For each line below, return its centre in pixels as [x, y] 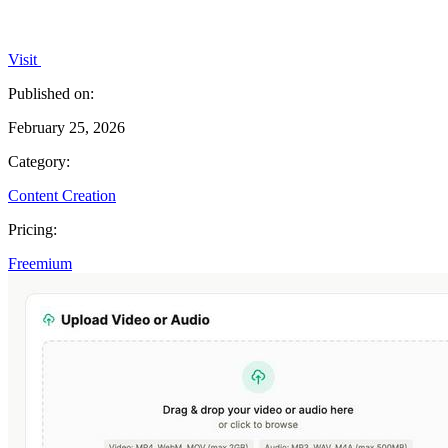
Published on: [51, 93]
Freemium [40, 263]
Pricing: [32, 229]
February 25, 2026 [66, 127]
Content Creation [62, 195]
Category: [39, 161]
